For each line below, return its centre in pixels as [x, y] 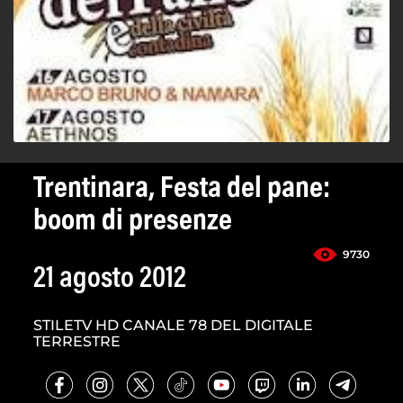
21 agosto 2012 [110, 280]
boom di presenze [133, 223]
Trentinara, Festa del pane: [182, 190]
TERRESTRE [77, 342]
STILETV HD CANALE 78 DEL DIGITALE [173, 326]
